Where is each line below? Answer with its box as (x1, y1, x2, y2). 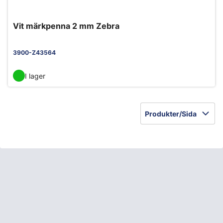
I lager (25, 71, 45, 80)
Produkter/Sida (145, 109, 197, 118)
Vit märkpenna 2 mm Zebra (13, 21, 119, 31)
